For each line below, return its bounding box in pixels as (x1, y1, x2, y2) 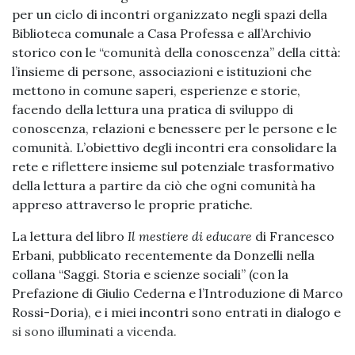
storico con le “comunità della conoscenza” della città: (12, 44, 341, 61)
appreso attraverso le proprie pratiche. (12, 197, 253, 213)
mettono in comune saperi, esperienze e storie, (12, 82, 300, 99)
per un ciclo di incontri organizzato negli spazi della (12, 6, 327, 23)
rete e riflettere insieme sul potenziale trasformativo (12, 158, 334, 175)
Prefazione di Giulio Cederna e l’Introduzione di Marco (12, 285, 343, 302)
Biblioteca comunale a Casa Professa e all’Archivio (12, 25, 311, 42)
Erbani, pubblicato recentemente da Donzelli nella (12, 247, 315, 264)
